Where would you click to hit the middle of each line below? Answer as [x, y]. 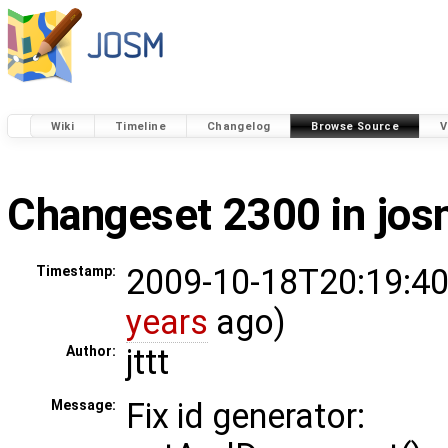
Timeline [140, 126]
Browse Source [355, 126]
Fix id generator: [245, 416]
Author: [90, 351]
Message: [83, 405]
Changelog [238, 126]
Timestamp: [75, 271]
